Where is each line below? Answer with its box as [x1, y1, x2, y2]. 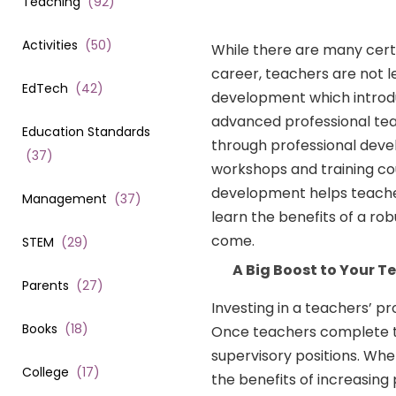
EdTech [22, 79, 68, 97]
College [22, 362, 69, 381]
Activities [22, 35, 78, 54]
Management [22, 189, 107, 208]
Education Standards [22, 122, 150, 141]
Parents [22, 276, 69, 294]
